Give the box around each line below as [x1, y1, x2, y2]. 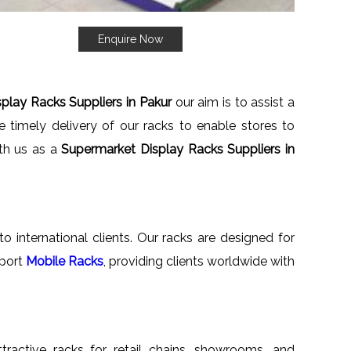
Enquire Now [97, 32, 163, 45]
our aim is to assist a [175, 94, 295, 110]
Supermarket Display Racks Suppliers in [61, 141, 295, 157]
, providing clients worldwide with [103, 253, 295, 269]
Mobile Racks [25, 253, 103, 269]
